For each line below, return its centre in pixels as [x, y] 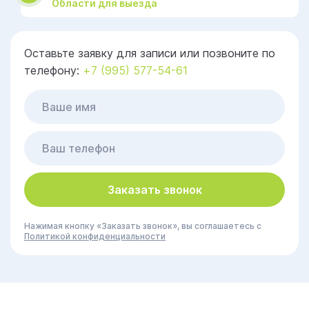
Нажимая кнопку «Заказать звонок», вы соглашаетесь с [143, 226]
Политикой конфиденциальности [95, 236]
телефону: [53, 70]
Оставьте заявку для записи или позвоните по [150, 53]
